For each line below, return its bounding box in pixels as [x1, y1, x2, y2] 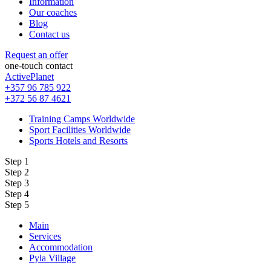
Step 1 [5, 155, 29, 166]
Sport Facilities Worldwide [29, 124, 131, 135]
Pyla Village [29, 252, 76, 263]
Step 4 [5, 188, 29, 199]
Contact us [29, 28, 70, 39]
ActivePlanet [5, 71, 54, 82]
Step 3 [5, 177, 29, 188]
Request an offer [5, 49, 68, 60]
